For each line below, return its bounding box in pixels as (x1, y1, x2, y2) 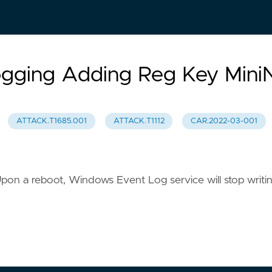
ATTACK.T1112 (113, 117, 165, 126)
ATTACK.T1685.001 (16, 117, 87, 126)
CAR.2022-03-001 (191, 117, 258, 126)
